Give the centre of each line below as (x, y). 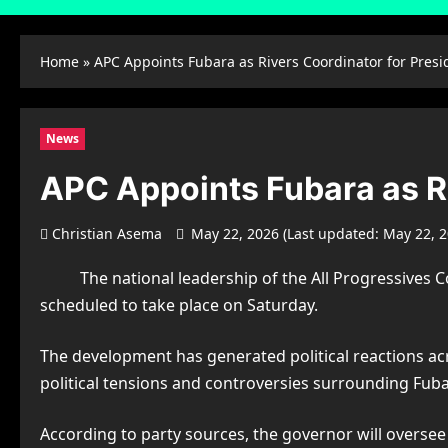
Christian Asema (107, 234)
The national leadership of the (195, 278)
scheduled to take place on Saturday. (179, 305)
